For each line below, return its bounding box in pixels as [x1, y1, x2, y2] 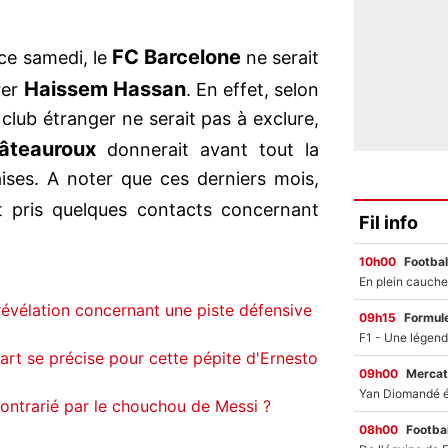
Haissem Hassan [18, 77, 186, 102]
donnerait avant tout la [95, 139, 319, 161]
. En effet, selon [185, 79, 320, 101]
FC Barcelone [106, 45, 241, 70]
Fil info [359, 211, 418, 233]
